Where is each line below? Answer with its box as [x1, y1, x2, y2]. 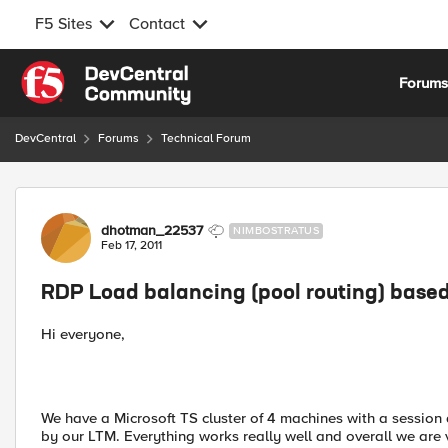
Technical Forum [161, 131, 251, 146]
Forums [98, 131, 139, 146]
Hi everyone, [41, 325, 125, 343]
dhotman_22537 [101, 222, 203, 239]
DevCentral [15, 131, 76, 146]
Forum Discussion [13, 186, 230, 211]
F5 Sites [35, 14, 92, 34]
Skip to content [35, 63, 137, 81]
